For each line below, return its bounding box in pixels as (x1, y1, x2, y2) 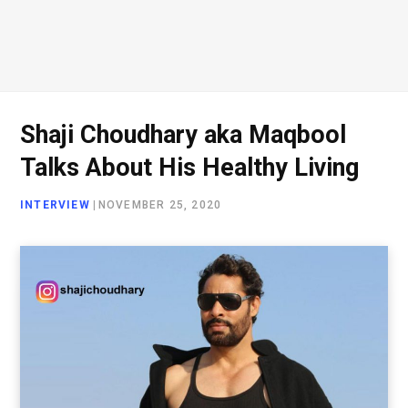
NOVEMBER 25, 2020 (97, 199, 222, 211)
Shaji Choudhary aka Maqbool (20, 120, 346, 149)
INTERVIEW (20, 199, 90, 211)
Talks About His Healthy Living (20, 153, 359, 182)
